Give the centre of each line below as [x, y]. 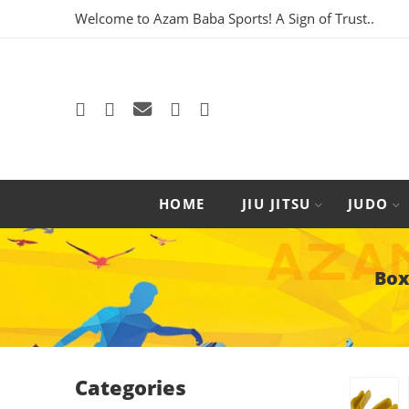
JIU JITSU [276, 204]
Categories [131, 388]
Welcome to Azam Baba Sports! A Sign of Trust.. [225, 19]
